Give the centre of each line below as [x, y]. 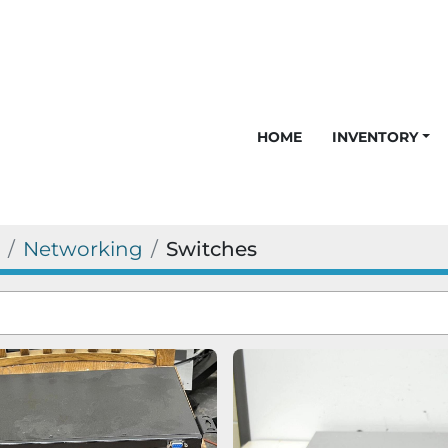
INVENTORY [378, 136]
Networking [83, 249]
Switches [211, 249]
